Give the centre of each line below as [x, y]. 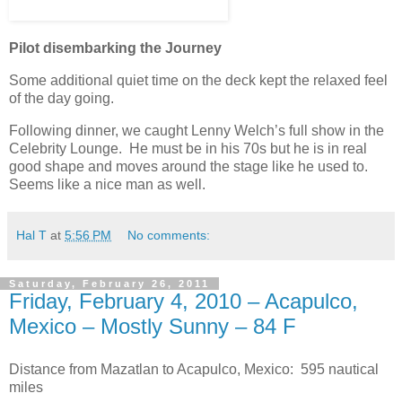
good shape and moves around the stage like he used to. [190, 166]
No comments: [169, 235]
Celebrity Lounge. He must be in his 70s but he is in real [188, 148]
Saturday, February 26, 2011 [109, 283]
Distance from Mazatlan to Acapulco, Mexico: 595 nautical [194, 369]
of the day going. [61, 99]
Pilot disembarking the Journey [115, 48]
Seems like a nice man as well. [109, 184]
